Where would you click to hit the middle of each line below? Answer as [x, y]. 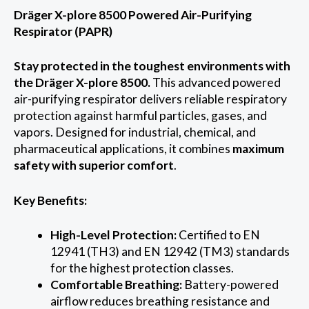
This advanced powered [216, 83]
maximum [258, 149]
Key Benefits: [50, 200]
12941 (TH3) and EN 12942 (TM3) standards [170, 252]
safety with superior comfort [94, 166]
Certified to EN [218, 235]
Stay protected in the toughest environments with [152, 66]
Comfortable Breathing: [116, 285]
